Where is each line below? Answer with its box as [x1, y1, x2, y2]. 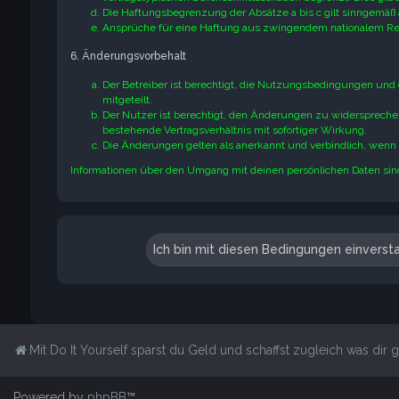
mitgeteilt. [102, 94, 152, 106]
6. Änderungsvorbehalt [69, 50, 186, 62]
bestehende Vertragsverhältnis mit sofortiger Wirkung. [102, 124, 367, 136]
